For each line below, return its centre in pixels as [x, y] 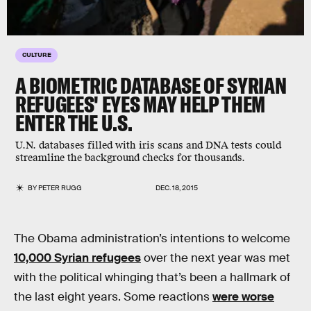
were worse [243, 297]
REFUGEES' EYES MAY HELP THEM [141, 104]
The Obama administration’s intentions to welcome [152, 238]
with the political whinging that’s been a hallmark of [152, 277]
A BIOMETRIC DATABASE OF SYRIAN [151, 85]
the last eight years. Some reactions [113, 297]
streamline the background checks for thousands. [130, 158]
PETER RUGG [60, 188]
